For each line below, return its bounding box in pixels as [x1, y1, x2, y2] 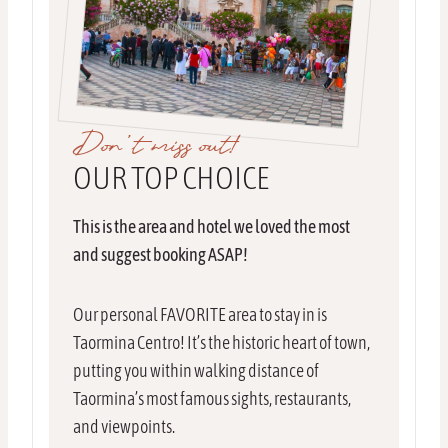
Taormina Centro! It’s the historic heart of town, [73, 332, 370, 354]
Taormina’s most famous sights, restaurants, [73, 388, 351, 410]
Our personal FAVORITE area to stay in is [73, 304, 327, 326]
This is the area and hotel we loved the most [73, 216, 350, 238]
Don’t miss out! [73, 126, 237, 169]
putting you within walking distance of [73, 360, 319, 382]
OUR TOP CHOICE [73, 159, 270, 197]
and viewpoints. [73, 416, 175, 438]
